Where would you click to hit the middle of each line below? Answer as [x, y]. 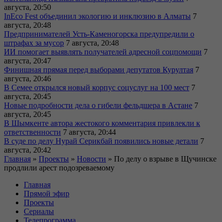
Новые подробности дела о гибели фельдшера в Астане [98, 106]
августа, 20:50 [28, 7]
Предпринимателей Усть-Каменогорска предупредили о [99, 34]
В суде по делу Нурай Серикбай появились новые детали [101, 141]
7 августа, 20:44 [89, 132]
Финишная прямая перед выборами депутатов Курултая [99, 70]
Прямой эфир [47, 194]
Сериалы [39, 212]
